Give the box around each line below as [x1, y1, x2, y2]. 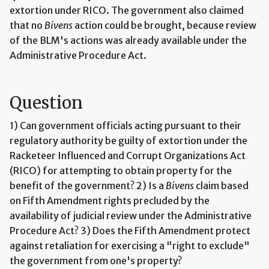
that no [10, 19, 44, 31]
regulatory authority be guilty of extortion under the [10, 134, 247, 147]
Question [10, 91, 83, 113]
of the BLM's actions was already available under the [10, 34, 247, 46]
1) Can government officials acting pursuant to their [10, 119, 241, 131]
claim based [194, 179, 249, 192]
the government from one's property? [10, 254, 182, 267]
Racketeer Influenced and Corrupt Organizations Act [10, 149, 246, 162]
